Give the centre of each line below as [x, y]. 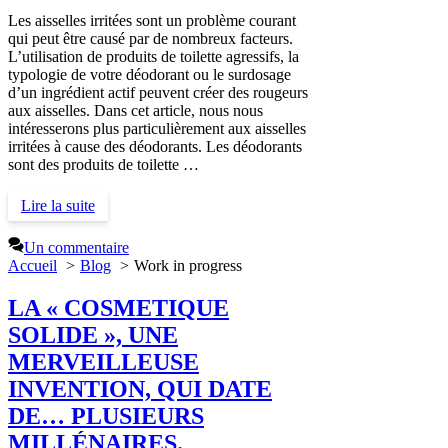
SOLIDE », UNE [93, 335]
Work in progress [188, 266]
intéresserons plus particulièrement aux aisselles [157, 129]
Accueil [32, 266]
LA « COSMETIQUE [118, 308]
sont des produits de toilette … [103, 165]
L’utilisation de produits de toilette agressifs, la [153, 57]
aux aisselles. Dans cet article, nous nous [135, 111]
